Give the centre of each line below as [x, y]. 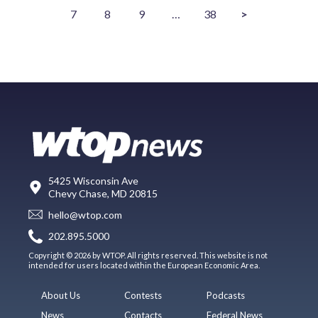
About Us [61, 295]
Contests [143, 295]
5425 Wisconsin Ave [93, 181]
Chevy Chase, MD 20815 [103, 193]
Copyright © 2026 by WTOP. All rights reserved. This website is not [148, 255]
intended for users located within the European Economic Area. [144, 265]
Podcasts [226, 295]
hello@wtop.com [85, 215]
